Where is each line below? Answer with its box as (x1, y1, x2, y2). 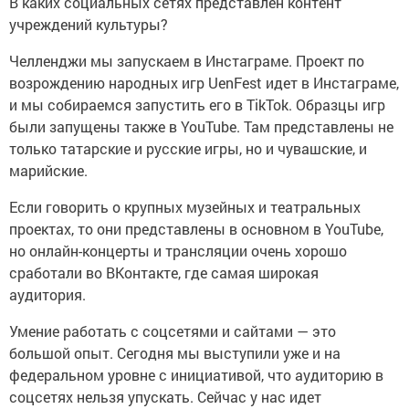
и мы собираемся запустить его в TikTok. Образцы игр (9, 94, 385, 114)
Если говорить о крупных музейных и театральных (9, 196, 361, 216)
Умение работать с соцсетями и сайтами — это (9, 320, 336, 341)
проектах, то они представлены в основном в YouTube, (9, 218, 383, 238)
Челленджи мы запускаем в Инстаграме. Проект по (9, 50, 364, 70)
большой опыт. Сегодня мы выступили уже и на (9, 342, 341, 362)
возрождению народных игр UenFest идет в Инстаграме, (9, 72, 399, 92)
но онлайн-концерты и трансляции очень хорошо (9, 240, 347, 260)
